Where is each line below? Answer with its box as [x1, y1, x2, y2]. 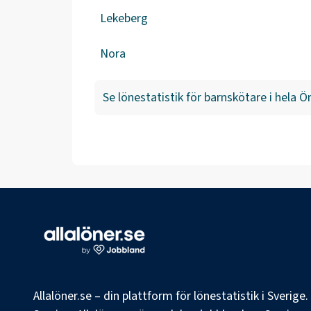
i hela [267, 89, 296, 106]
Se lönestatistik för [103, 89, 204, 106]
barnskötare [204, 89, 267, 106]
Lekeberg [100, 10, 148, 27]
